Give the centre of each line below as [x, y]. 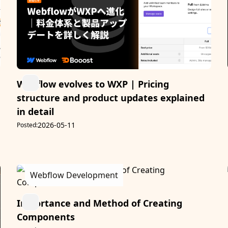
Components [46, 217]
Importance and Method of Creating [100, 203]
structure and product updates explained [111, 98]
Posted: [27, 125]
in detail [36, 112]
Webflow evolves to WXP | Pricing [93, 84]
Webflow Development [74, 175]
